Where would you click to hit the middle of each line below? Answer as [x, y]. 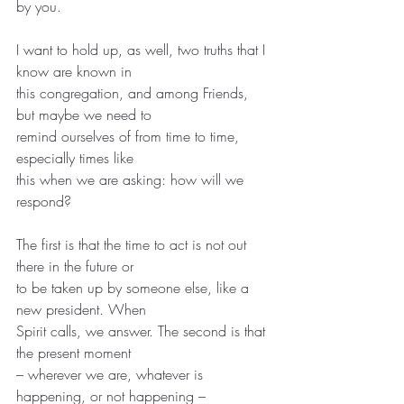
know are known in [74, 71]
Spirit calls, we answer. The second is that [143, 331]
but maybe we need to [84, 114]
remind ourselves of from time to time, [130, 136]
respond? [44, 201]
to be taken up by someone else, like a [135, 287]
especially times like [75, 157]
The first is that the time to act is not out [133, 244]
